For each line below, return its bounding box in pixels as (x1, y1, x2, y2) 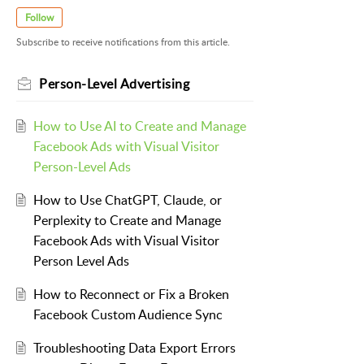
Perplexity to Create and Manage (32, 211, 221, 230)
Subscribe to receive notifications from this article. (16, 35, 230, 50)
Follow (25, 11, 54, 24)
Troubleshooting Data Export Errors (32, 339, 236, 357)
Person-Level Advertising (39, 75, 189, 93)
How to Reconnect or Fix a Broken (32, 285, 229, 304)
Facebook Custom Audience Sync (32, 305, 223, 324)
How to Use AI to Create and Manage (32, 117, 246, 136)
